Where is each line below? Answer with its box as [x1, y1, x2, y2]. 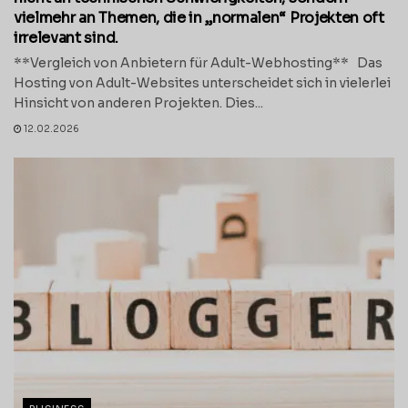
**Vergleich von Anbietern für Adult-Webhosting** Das [14, 54, 382, 71]
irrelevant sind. [14, 27, 126, 47]
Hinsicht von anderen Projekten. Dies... [14, 94, 263, 111]
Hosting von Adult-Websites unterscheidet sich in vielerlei [14, 74, 391, 91]
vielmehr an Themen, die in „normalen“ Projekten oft [14, 7, 384, 27]
